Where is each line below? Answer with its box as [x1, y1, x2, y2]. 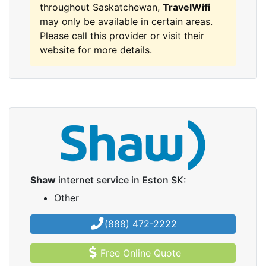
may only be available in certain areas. [40, 15, 213, 27]
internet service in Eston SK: [56, 174, 186, 186]
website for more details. [40, 44, 152, 56]
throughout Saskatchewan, [40, 1, 163, 13]
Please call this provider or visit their [40, 30, 204, 42]
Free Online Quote [100, 247, 182, 259]
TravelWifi [163, 1, 210, 13]
